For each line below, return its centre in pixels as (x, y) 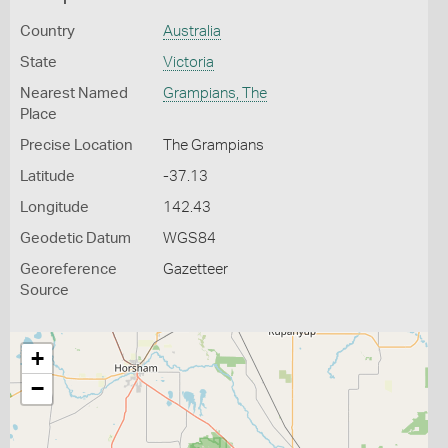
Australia (191, 31)
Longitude (54, 207)
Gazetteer (195, 269)
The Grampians (213, 145)
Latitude (47, 176)
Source (44, 290)
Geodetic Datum (75, 238)
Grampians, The (214, 93)
